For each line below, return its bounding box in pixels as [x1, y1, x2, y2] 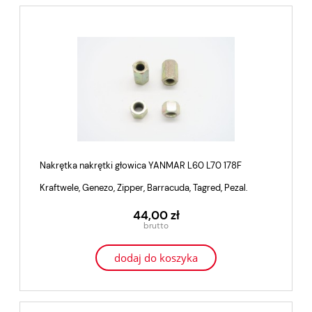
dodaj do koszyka [114, 250, 198, 265]
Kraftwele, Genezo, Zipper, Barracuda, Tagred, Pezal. [40, 182, 248, 194]
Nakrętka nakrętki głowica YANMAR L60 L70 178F [40, 159, 242, 172]
